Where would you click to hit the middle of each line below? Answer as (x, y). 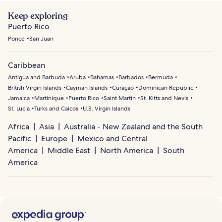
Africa (19, 127)
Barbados (131, 78)
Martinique (49, 98)
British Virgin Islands (35, 88)
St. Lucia (19, 109)
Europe (54, 139)
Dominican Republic (166, 88)
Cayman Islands (87, 88)
